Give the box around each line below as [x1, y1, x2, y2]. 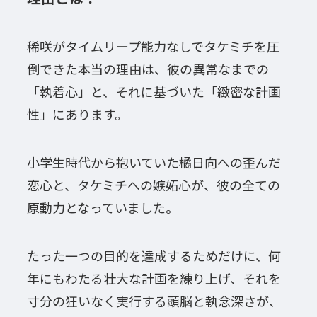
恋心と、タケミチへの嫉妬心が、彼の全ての [26, 175, 280, 195]
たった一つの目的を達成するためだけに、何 [26, 246, 281, 265]
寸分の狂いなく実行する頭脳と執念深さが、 [26, 291, 282, 310]
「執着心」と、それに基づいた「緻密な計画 [26, 82, 281, 101]
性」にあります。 [26, 105, 127, 124]
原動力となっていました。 [26, 198, 178, 217]
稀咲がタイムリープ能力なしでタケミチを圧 [26, 37, 279, 56]
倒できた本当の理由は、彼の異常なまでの [26, 59, 269, 79]
